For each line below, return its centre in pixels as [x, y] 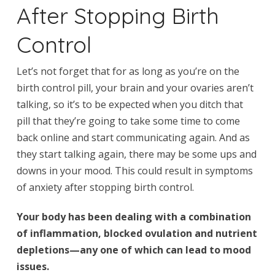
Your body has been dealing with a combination [134, 216]
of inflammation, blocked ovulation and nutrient [137, 233]
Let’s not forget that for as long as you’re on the [128, 71]
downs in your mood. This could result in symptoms [134, 170]
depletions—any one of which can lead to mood [134, 250]
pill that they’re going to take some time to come [128, 121]
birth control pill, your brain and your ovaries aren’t [135, 87]
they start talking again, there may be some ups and [136, 154]
